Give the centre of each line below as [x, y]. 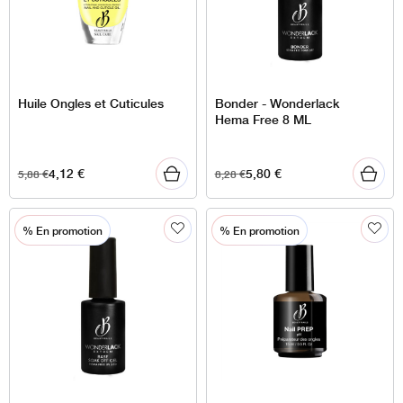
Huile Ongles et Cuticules [90, 103]
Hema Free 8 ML [263, 119]
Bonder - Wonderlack [277, 103]
